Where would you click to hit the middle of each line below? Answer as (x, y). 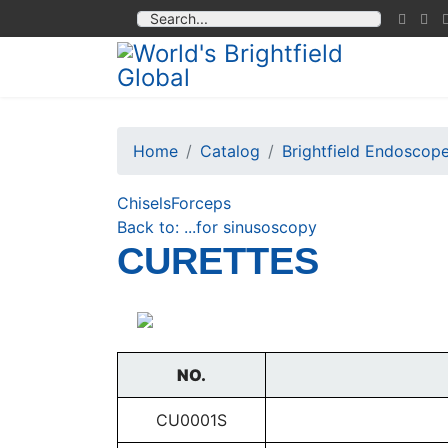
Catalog (230, 151)
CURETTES (218, 261)
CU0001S (191, 420)
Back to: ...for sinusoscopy (217, 227)
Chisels (144, 203)
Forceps (201, 203)
